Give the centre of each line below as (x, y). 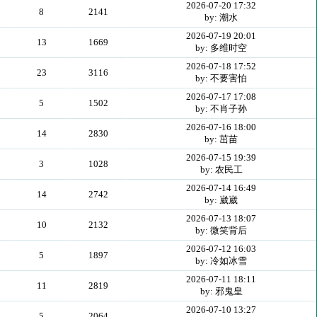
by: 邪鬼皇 (221, 291)
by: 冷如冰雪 (221, 261)
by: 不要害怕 (221, 78)
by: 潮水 (221, 17)
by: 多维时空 (221, 48)
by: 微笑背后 (221, 230)
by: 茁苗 (221, 139)
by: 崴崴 (221, 200)
